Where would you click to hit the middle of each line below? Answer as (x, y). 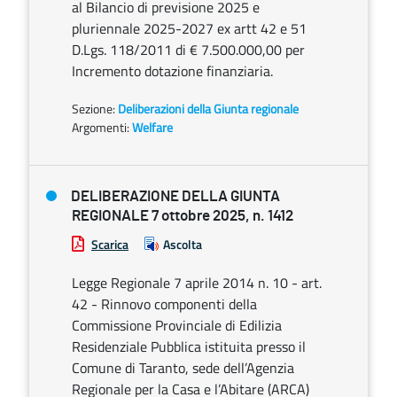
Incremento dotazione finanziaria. (172, 71)
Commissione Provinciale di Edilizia (177, 325)
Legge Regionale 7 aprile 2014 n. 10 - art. (197, 283)
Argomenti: (101, 127)
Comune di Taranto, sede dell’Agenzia (183, 368)
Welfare (152, 127)
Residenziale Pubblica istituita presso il (189, 346)
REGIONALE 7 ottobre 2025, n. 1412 (183, 216)
